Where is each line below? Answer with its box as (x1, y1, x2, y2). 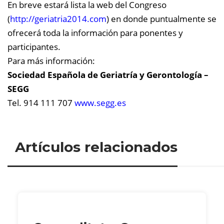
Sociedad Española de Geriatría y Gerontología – (7, 69, 208, 80)
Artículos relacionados (15, 138, 177, 155)
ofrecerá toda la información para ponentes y (7, 27, 183, 38)
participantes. (7, 41, 60, 52)
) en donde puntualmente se (106, 13, 216, 24)
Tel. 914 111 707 (7, 97, 74, 108)
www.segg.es (74, 97, 126, 108)
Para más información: (7, 55, 95, 66)
